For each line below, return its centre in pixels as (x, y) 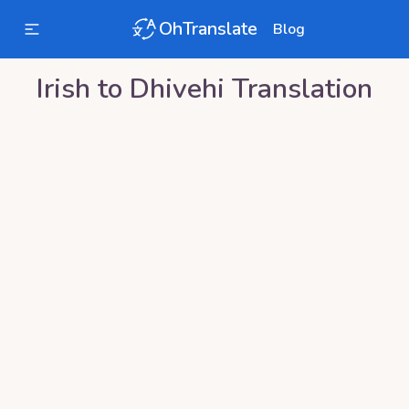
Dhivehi (177, 89)
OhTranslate (208, 29)
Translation (299, 89)
